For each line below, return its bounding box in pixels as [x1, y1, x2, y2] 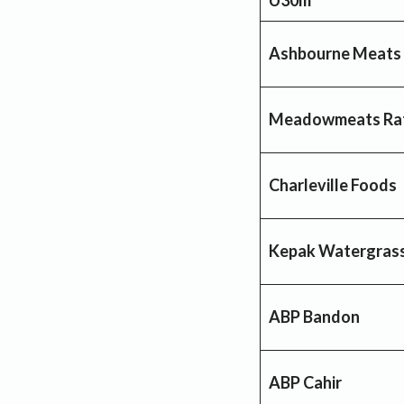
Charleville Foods [269, 174, 397, 195]
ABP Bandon [269, 306, 360, 326]
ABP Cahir [269, 372, 342, 392]
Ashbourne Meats [269, 42, 401, 63]
